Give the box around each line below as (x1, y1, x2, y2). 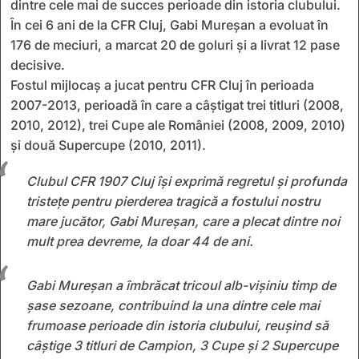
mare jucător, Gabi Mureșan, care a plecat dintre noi (26, 212, 340, 229)
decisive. (10, 56, 65, 73)
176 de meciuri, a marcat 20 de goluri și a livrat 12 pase (10, 36, 340, 53)
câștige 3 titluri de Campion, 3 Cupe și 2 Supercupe (26, 337, 338, 353)
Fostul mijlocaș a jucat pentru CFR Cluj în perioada (10, 76, 314, 93)
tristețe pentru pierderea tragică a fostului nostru (26, 192, 321, 209)
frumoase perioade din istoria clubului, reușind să (26, 317, 329, 333)
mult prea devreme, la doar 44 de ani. (26, 232, 253, 249)
